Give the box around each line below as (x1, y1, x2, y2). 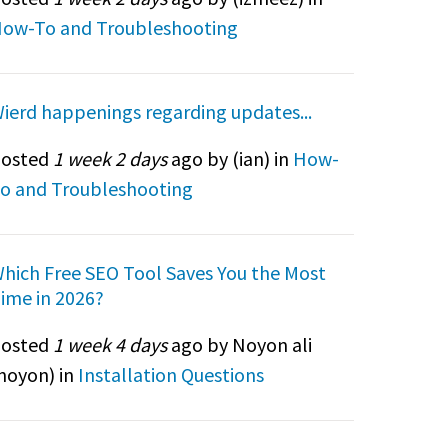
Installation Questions (77, 361, 264, 387)
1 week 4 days (52, 331, 167, 357)
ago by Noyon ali (166, 331, 312, 357)
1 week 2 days (52, 145, 167, 171)
